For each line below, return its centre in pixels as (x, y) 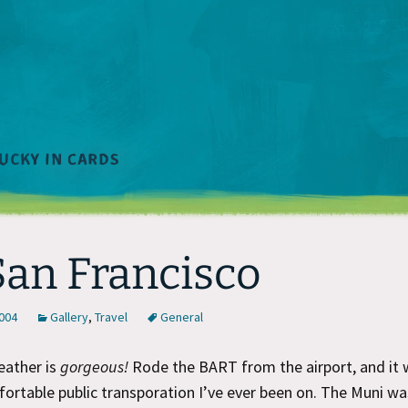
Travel (111, 317)
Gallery (69, 317)
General (182, 317)
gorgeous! (94, 367)
